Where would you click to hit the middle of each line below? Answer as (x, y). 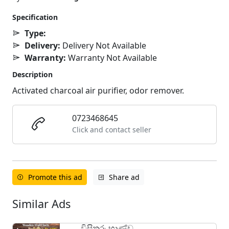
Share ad (124, 177)
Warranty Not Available (111, 58)
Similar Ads (41, 203)
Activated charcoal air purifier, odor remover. (98, 90)
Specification (35, 17)
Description (32, 74)
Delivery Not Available (103, 45)
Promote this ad (55, 177)
